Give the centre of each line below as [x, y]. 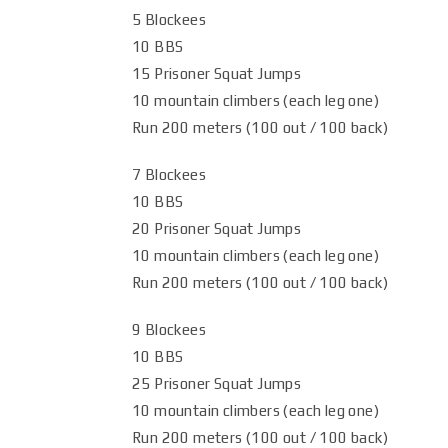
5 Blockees [169, 19]
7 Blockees [169, 174]
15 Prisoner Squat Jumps [217, 73]
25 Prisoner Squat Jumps [217, 383]
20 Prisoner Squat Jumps [217, 228]
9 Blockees [169, 329]
